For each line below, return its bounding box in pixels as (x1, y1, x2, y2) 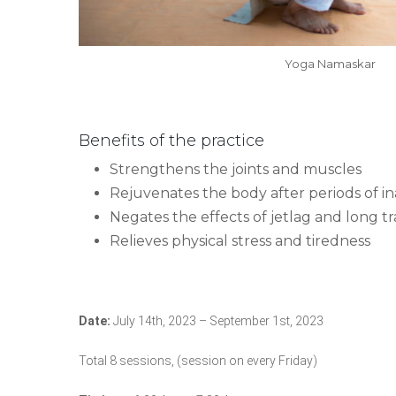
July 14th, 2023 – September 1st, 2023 (113, 313, 324, 328)
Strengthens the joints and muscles (110, 160, 362, 178)
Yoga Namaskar (285, 56, 376, 71)
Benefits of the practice (79, 130, 264, 150)
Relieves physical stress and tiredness (110, 232, 370, 249)
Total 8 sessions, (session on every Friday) (79, 353, 317, 368)
